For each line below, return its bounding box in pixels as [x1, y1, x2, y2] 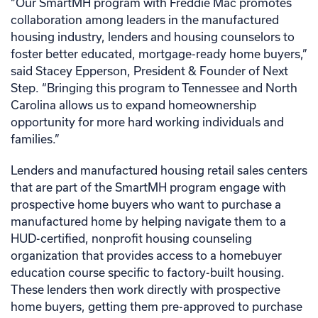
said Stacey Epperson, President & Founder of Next [11, 64, 288, 77]
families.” [11, 132, 60, 146]
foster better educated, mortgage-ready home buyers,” [11, 47, 307, 60]
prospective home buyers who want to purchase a [11, 197, 281, 211]
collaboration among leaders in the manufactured [11, 13, 279, 26]
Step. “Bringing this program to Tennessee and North [11, 81, 297, 94]
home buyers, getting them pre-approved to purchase [11, 300, 302, 313]
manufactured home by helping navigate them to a [11, 214, 286, 228]
